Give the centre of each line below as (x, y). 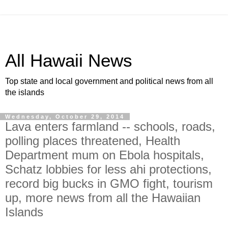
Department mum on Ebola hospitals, (105, 155)
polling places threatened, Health (93, 141)
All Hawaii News (69, 61)
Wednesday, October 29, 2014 (65, 117)
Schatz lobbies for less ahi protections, (108, 169)
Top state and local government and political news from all (109, 81)
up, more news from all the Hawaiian (103, 198)
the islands (25, 92)
